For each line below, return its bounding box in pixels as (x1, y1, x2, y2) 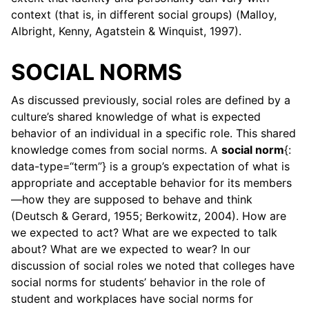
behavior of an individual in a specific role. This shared (11, 126, 296, 140)
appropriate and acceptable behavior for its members (11, 175, 292, 190)
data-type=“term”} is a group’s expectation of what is (11, 159, 290, 173)
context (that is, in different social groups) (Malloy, (11, 7, 277, 21)
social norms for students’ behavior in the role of (11, 275, 266, 289)
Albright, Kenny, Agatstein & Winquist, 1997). (11, 23, 241, 38)
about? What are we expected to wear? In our (11, 241, 250, 256)
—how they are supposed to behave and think (11, 192, 252, 206)
